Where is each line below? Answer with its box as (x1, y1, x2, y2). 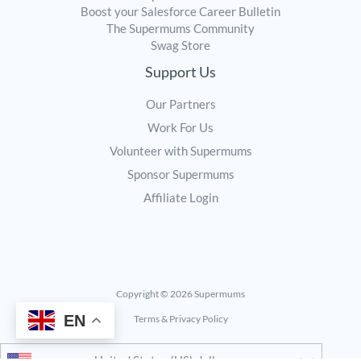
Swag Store (151, 38, 210, 52)
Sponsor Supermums (127, 167, 234, 181)
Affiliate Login (143, 190, 218, 205)
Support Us (145, 63, 216, 81)
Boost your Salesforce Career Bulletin (81, 4, 280, 19)
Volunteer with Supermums (109, 143, 252, 158)
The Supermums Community (106, 21, 255, 35)
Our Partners (145, 97, 216, 111)
